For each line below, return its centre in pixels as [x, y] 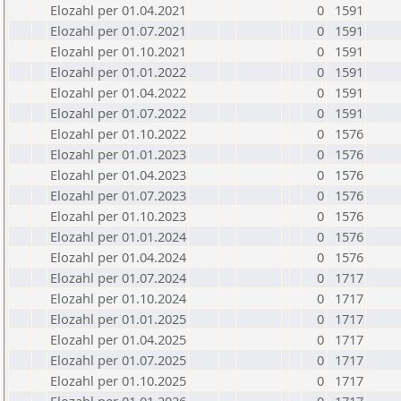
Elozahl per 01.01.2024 [118, 236]
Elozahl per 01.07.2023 [118, 195]
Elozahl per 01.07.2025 [118, 360]
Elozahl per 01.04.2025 [118, 339]
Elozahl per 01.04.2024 [118, 257]
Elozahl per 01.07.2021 [118, 30]
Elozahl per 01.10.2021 [118, 51]
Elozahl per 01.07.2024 [118, 277]
